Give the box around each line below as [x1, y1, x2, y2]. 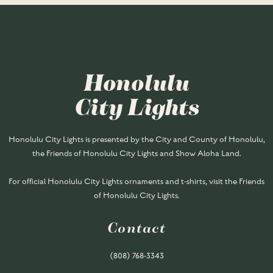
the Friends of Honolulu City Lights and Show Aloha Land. [32, 149, 241, 158]
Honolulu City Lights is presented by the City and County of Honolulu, [8, 135, 265, 144]
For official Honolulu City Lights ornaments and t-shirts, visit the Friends [9, 177, 264, 186]
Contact [107, 221, 166, 237]
